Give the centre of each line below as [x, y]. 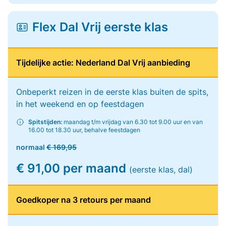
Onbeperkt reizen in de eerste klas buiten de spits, [112, 92]
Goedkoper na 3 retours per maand [83, 200]
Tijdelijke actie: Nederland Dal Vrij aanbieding [103, 63]
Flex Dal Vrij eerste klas [100, 27]
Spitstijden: [45, 122]
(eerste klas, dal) [161, 169]
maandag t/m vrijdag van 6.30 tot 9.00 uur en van [132, 122]
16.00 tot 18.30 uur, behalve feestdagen [84, 130]
